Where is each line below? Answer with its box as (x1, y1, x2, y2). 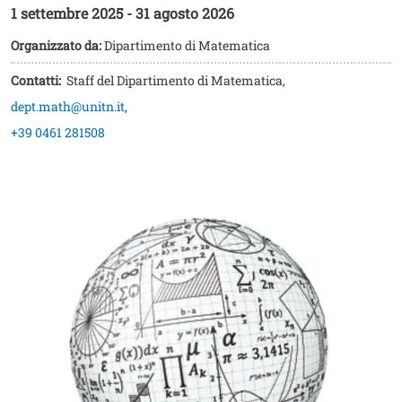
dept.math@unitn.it (11, 98, 125, 116)
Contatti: (11, 72, 64, 90)
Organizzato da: (11, 37, 101, 55)
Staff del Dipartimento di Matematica (66, 72, 283, 90)
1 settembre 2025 (11, 4, 123, 23)
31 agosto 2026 (135, 4, 234, 23)
